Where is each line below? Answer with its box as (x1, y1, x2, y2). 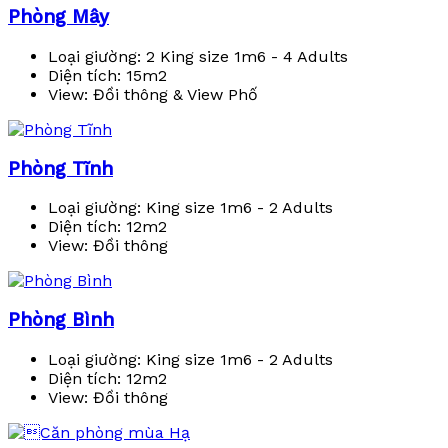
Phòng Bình (8, 309, 114, 332)
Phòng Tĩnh (8, 157, 113, 180)
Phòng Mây (8, 6, 109, 29)
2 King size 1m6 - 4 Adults (141, 46, 348, 66)
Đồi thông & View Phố (88, 84, 258, 104)
